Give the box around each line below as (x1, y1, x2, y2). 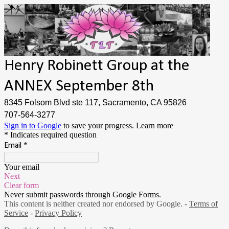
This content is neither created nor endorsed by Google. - (4, 199, 189, 208)
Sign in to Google (4, 121, 61, 130)
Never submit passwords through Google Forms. (4, 190, 161, 199)
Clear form (4, 180, 39, 190)
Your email (4, 162, 39, 171)
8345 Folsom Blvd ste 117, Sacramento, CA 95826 (4, 98, 187, 107)
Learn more (136, 121, 173, 130)
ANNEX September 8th (4, 78, 154, 95)
